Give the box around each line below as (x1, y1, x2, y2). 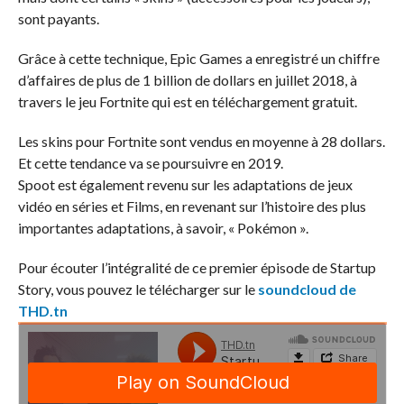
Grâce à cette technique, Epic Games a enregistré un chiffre (17, 50, 380, 68)
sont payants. (17, 10, 99, 28)
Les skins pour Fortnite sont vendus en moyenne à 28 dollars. (17, 133, 385, 151)
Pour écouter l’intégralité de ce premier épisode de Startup (17, 259, 376, 277)
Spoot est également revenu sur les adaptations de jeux (17, 176, 353, 194)
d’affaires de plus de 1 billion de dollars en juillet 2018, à (17, 71, 357, 89)
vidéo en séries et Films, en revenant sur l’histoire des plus (17, 197, 366, 216)
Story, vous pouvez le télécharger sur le (17, 280, 258, 298)
